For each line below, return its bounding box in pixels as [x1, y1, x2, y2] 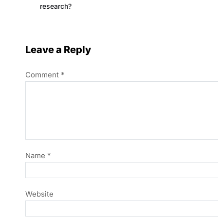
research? [40, 2, 72, 11]
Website [25, 189, 54, 199]
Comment [25, 70, 61, 80]
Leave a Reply [25, 44, 91, 56]
